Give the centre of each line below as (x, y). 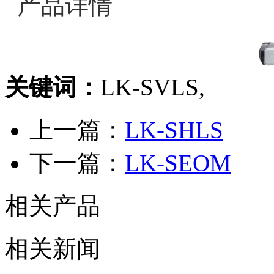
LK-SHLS (174, 130)
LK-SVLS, (153, 87)
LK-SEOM (178, 163)
